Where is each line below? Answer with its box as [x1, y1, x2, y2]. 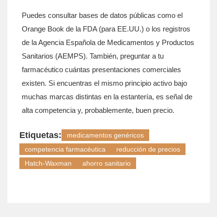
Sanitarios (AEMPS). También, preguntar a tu [22, 52, 164, 60]
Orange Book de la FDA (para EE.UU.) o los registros [22, 25, 190, 33]
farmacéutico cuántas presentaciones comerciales [22, 65, 181, 74]
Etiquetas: [19, 130, 62, 140]
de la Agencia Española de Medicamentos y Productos [22, 38, 194, 46]
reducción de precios [116, 145, 180, 153]
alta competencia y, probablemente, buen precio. [22, 106, 174, 114]
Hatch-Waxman [25, 159, 72, 167]
